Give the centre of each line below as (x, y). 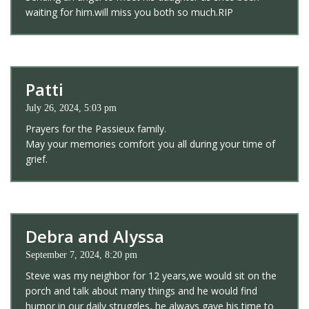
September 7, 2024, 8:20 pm (81, 255)
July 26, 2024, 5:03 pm (71, 108)
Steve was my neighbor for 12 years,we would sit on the (151, 275)
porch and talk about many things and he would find (141, 290)
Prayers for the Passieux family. (96, 128)
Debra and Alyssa (95, 236)
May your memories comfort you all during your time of (150, 143)
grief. (37, 159)
